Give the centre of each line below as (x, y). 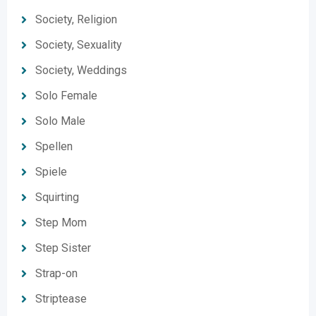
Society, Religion (76, 19)
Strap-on (56, 273)
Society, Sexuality (79, 45)
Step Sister (63, 248)
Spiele (51, 172)
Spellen (54, 146)
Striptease (61, 299)
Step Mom (61, 223)
